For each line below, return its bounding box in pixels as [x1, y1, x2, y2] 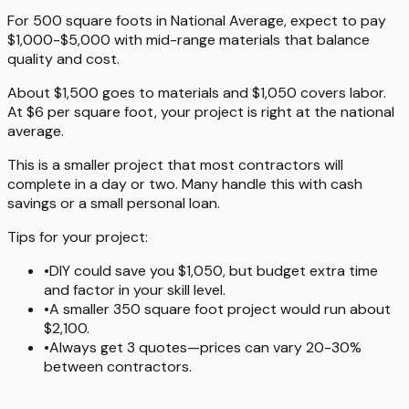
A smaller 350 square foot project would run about [49, 299, 391, 319]
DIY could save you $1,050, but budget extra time [49, 260, 378, 280]
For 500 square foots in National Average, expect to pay [7, 10, 386, 30]
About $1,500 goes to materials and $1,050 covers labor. [7, 82, 386, 102]
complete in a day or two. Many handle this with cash [7, 173, 362, 194]
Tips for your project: [7, 226, 148, 246]
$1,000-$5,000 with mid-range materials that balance [7, 29, 370, 49]
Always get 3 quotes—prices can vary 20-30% [49, 337, 362, 357]
